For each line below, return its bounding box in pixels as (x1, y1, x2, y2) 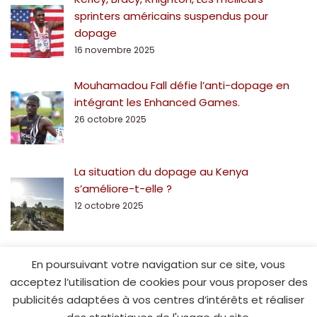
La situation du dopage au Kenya (74, 163, 248, 179)
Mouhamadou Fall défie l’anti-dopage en (74, 77, 289, 93)
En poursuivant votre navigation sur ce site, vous (32, 257, 285, 272)
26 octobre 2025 (74, 113, 146, 125)
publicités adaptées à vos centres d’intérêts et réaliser (13, 292, 304, 308)
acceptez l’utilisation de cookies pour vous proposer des (9, 275, 308, 290)
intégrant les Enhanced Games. (74, 94, 240, 110)
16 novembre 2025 (74, 43, 155, 56)
